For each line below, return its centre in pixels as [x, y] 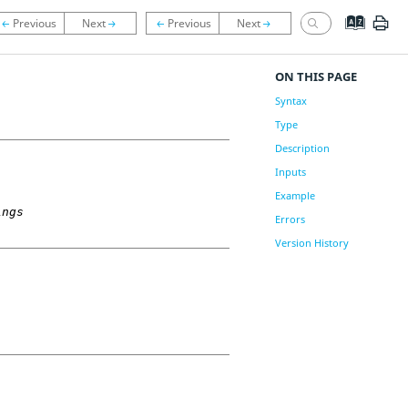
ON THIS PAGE [316, 76]
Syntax [291, 101]
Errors [290, 219]
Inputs [290, 172]
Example [295, 195]
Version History [311, 243]
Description [302, 148]
